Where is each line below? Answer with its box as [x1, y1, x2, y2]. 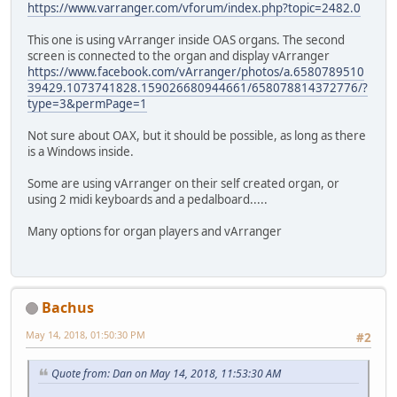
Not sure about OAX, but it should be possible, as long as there [27, 128, 366, 144]
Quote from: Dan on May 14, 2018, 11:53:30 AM [51, 366, 281, 382]
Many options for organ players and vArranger [27, 223, 282, 240]
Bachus [42, 297, 94, 317]
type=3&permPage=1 [27, 96, 147, 113]
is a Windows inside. [27, 144, 134, 160]
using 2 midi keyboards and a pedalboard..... [27, 191, 268, 208]
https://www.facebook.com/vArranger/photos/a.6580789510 [27, 64, 364, 81]
